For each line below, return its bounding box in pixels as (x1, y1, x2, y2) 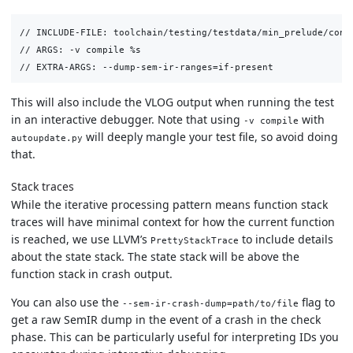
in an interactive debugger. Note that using (11, 112, 243, 128)
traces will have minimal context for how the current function (11, 214, 335, 229)
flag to (299, 294, 335, 310)
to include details (239, 231, 333, 247)
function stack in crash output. (11, 266, 173, 281)
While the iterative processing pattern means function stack (11, 196, 328, 212)
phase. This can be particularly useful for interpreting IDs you (11, 329, 339, 344)
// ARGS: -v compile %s (19, 44, 141, 54)
